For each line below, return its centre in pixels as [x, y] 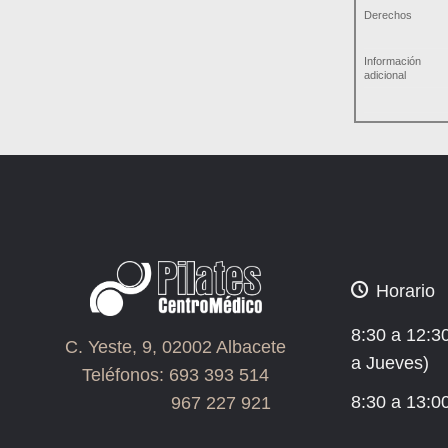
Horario [405, 291]
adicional [385, 74]
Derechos [388, 14]
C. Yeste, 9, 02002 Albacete [175, 347]
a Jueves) [390, 363]
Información [394, 60]
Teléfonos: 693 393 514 [175, 375]
